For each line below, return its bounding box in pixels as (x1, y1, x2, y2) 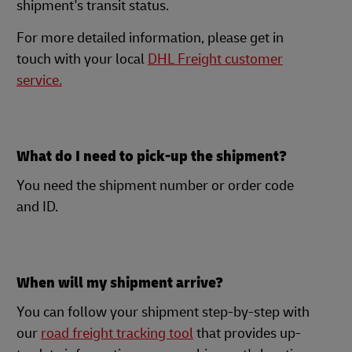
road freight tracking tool (41, 324, 193, 343)
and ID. (16, 198, 58, 216)
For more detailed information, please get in (16, 29, 284, 47)
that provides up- (193, 324, 301, 343)
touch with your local (16, 50, 148, 68)
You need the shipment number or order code (16, 177, 294, 195)
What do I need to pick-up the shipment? (16, 146, 287, 166)
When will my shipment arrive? (16, 273, 223, 292)
